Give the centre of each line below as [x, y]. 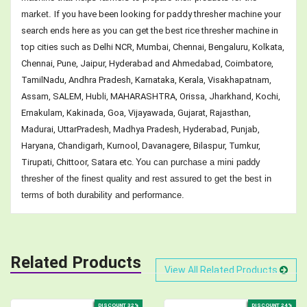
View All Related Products [222, 270]
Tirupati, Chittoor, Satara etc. [78, 162]
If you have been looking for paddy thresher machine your [168, 14]
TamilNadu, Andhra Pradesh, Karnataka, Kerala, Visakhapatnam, [146, 79]
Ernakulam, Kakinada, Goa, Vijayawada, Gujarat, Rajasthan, [136, 112]
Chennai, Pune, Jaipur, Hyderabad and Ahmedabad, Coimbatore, [147, 63]
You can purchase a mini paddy [198, 162]
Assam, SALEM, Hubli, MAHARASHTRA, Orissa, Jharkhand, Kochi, [151, 96]
